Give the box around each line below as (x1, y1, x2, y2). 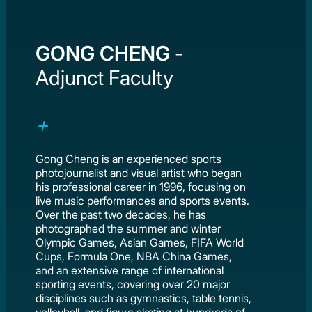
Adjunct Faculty (36, 65, 174, 91)
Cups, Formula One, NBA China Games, (36, 249, 233, 264)
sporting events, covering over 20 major (36, 277, 231, 292)
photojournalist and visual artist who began (36, 166, 242, 180)
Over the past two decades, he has (36, 208, 207, 222)
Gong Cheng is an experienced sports (36, 152, 222, 166)
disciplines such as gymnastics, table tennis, (36, 291, 252, 306)
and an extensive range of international (36, 263, 224, 278)
